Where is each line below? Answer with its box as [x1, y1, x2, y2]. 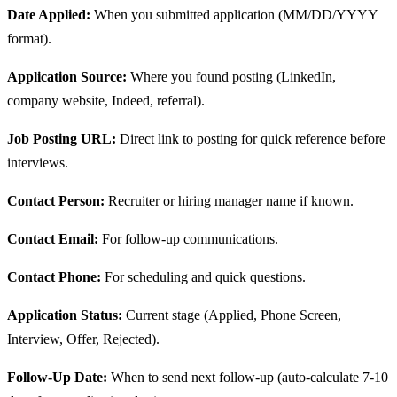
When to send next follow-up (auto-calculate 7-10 [107, 370, 388, 385]
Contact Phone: [7, 269, 101, 285]
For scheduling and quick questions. [101, 269, 306, 285]
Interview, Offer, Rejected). [7, 331, 160, 347]
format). [7, 31, 51, 47]
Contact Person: [7, 193, 105, 209]
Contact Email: [7, 231, 98, 247]
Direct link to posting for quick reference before [116, 131, 385, 147]
